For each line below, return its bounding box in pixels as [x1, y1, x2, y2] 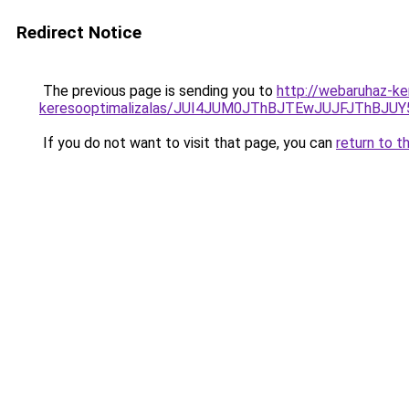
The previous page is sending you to [39, 82, 277, 100]
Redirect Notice [16, 22, 142, 43]
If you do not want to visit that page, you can [39, 134, 336, 152]
